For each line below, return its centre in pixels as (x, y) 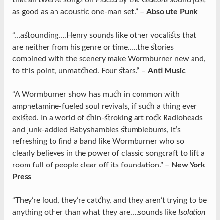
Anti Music (166, 71)
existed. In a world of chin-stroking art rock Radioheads (107, 118)
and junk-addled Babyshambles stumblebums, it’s (96, 130)
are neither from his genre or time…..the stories (93, 47)
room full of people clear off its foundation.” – (92, 165)
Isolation (192, 212)
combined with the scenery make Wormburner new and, (109, 59)
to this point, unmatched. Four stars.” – (80, 71)
